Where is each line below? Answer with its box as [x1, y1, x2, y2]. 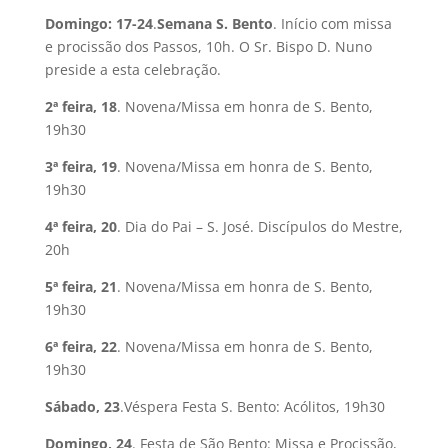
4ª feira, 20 [44, 217, 117, 236]
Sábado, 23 [44, 397, 120, 416]
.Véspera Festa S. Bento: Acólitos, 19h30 [119, 397, 385, 416]
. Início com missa [272, 14, 392, 33]
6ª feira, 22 [44, 337, 117, 356]
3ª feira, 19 [44, 157, 117, 176]
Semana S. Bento [156, 14, 273, 33]
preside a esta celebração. [44, 60, 221, 79]
